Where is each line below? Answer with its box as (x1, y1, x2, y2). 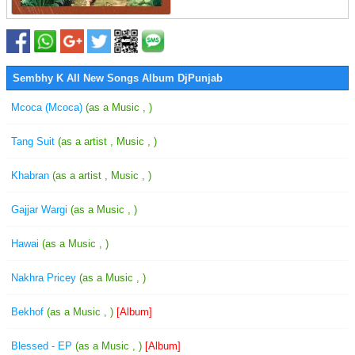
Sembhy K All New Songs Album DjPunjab (13, 72, 223, 84)
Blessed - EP (11, 340, 75, 352)
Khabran (11, 170, 52, 181)
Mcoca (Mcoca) (11, 101, 86, 113)
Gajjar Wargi (11, 204, 71, 216)
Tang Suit (11, 136, 58, 147)
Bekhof (11, 306, 47, 318)
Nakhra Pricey (11, 272, 79, 284)
